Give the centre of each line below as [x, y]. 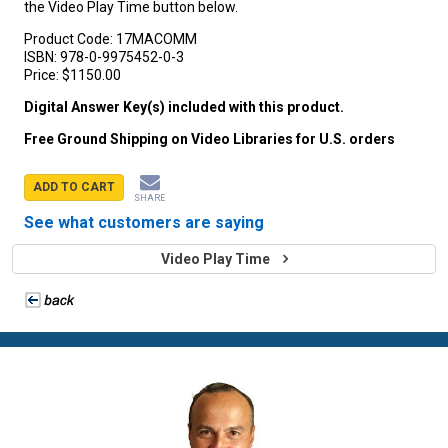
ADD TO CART [74, 187]
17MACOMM [156, 39]
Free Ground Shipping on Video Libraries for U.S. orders [209, 139]
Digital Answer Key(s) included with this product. [184, 107]
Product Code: [70, 39]
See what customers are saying [144, 223]
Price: [43, 75]
